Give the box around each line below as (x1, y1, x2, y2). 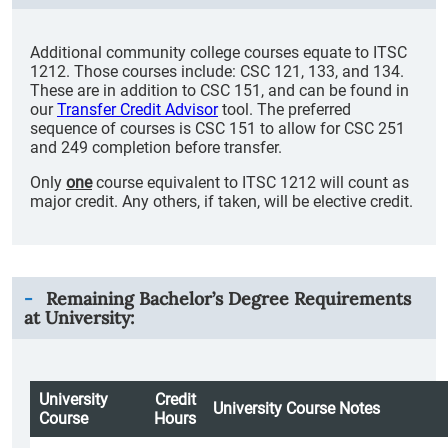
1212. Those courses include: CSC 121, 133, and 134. (30, 62, 404, 81)
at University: (24, 306, 134, 329)
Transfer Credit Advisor (57, 100, 218, 119)
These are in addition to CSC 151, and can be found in (30, 81, 409, 100)
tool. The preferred (218, 100, 351, 119)
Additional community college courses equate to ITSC (30, 43, 407, 62)
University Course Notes (213, 399, 380, 418)
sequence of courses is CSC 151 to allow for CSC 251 (30, 119, 405, 138)
